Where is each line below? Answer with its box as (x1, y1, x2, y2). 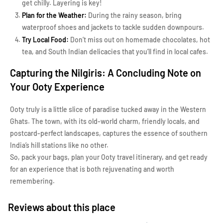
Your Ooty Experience (10, 81, 105, 93)
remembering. (10, 177, 55, 185)
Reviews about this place (8, 201, 115, 213)
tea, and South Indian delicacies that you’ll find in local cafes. (22, 47, 208, 56)
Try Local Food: (22, 35, 69, 44)
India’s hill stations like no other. (10, 141, 109, 149)
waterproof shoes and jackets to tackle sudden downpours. (22, 23, 204, 31)
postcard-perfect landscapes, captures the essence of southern (10, 129, 208, 137)
